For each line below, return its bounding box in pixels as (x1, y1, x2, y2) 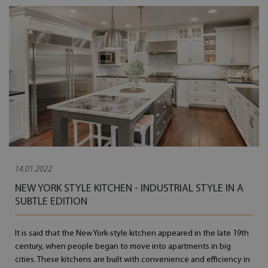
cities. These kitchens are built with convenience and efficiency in (15, 255, 251, 264)
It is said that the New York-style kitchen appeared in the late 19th (15, 229, 249, 238)
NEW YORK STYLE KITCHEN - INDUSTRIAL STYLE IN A (15, 183, 244, 194)
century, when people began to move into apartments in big (15, 242, 232, 251)
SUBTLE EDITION (15, 196, 88, 208)
